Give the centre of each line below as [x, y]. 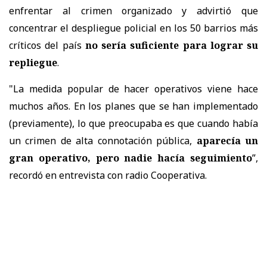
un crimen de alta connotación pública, [103, 140]
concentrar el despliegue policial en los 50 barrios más [133, 28]
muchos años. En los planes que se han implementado [133, 106]
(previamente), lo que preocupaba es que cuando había [133, 123]
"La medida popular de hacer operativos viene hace [133, 89]
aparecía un [227, 140]
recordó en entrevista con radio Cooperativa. [108, 175]
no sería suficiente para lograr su [171, 45]
